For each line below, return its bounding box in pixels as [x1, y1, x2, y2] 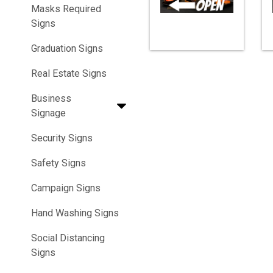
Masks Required [31, 3, 101, 15]
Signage [31, 107, 66, 119]
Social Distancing [31, 232, 105, 244]
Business [31, 93, 71, 105]
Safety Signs [31, 157, 86, 169]
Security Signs [31, 132, 93, 144]
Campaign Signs [31, 182, 101, 194]
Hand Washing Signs [31, 207, 119, 219]
